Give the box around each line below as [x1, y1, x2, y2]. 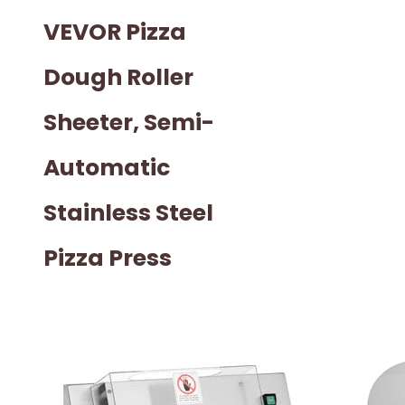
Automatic [43, 152, 170, 184]
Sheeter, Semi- [43, 107, 214, 139]
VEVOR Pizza [43, 16, 186, 49]
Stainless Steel [43, 197, 213, 230]
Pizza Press [43, 242, 172, 275]
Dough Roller [43, 61, 193, 94]
